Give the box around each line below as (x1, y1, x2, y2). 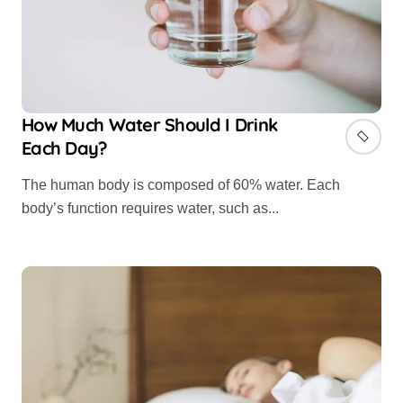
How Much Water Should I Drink (22, 112, 278, 136)
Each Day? (22, 136, 108, 159)
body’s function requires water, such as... (22, 200, 279, 216)
